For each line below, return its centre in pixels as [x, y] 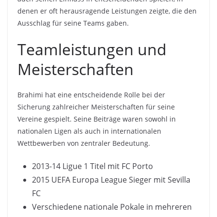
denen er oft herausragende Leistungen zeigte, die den [107, 11]
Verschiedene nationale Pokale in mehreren [112, 207]
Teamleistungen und [92, 49]
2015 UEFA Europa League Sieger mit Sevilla [111, 179]
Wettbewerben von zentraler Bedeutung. [84, 143]
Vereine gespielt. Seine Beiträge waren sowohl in [97, 119]
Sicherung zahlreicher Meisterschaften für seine [96, 107]
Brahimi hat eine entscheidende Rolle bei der [91, 94]
